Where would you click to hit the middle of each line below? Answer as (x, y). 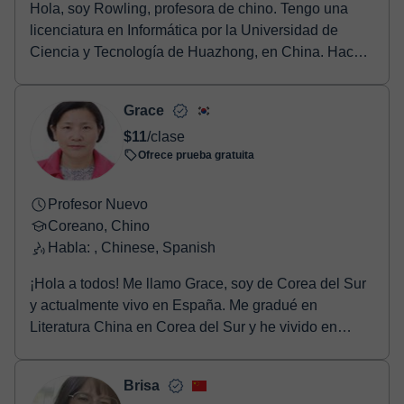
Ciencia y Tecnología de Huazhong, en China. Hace (196, 52)
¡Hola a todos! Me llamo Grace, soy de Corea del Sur (198, 284)
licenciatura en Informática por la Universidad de (184, 30)
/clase (166, 137)
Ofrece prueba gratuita (196, 155)
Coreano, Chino (99, 226)
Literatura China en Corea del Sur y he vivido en (184, 327)
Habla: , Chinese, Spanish (132, 248)
